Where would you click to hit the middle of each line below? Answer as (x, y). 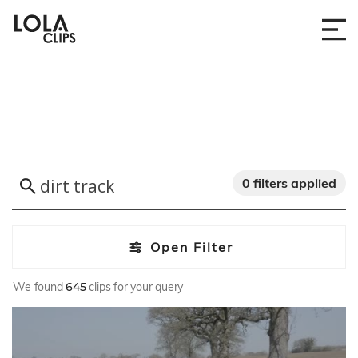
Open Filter (191, 247)
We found (40, 286)
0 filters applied (289, 183)
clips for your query (135, 286)
